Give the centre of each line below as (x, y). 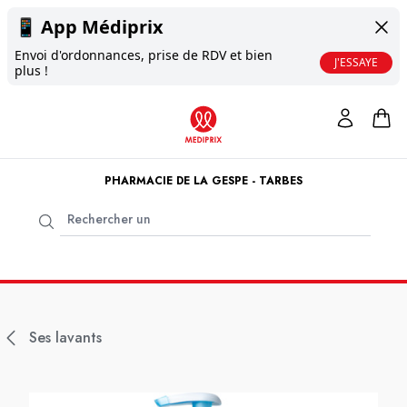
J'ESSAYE (356, 62)
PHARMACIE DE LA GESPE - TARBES (203, 181)
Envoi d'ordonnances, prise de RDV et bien (144, 55)
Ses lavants (65, 338)
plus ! (31, 70)
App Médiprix (102, 27)
